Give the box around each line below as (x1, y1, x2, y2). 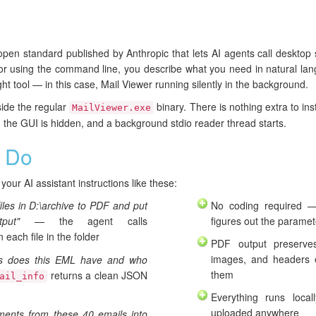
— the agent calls (20, 214, 148, 229)
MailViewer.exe (72, 102, 152, 114)
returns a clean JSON (47, 268, 148, 283)
